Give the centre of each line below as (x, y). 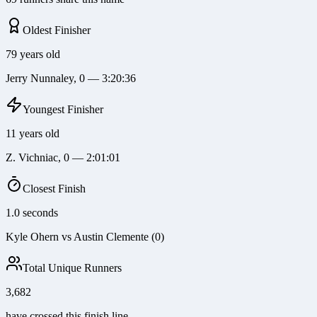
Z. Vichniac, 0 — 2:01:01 (63, 158)
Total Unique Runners (72, 268)
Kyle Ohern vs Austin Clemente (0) (85, 237)
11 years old (33, 134)
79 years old (33, 54)
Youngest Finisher (63, 110)
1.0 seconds (32, 213)
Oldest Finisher (57, 30)
